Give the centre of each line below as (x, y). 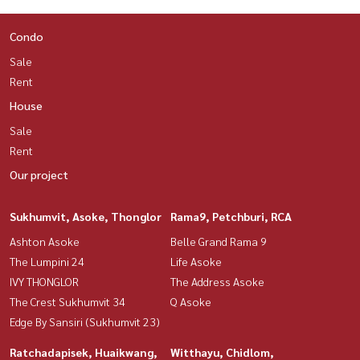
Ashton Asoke (45, 241)
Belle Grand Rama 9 (219, 241)
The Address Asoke (217, 282)
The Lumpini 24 (47, 262)
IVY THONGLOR (44, 282)
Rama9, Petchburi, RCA (231, 217)
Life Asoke (196, 262)
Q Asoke (191, 302)
